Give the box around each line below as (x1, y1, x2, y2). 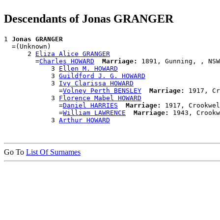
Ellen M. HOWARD (59, 65, 118, 73)
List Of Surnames (26, 148, 81, 157)
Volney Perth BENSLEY (63, 87, 141, 95)
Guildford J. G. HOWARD (59, 72, 145, 80)
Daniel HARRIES (63, 102, 118, 110)
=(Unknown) (4, 43, 51, 51)
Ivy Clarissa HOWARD (59, 80, 134, 87)
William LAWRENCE (63, 109, 126, 117)
